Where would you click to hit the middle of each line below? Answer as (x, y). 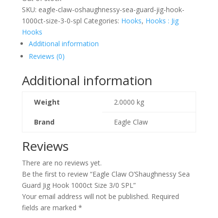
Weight (47, 102)
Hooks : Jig (162, 21)
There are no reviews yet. (62, 163)
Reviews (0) (46, 56)
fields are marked (50, 208)
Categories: (102, 21)
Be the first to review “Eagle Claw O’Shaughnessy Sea (106, 174)
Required (165, 196)
